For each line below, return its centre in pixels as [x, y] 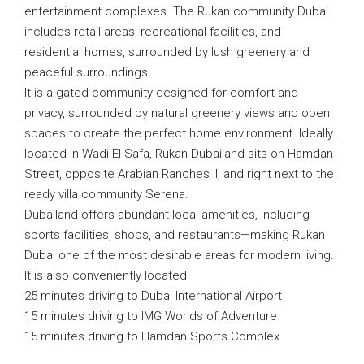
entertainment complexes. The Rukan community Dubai [176, 11]
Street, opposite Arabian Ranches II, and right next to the [179, 174]
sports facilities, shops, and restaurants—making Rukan [175, 235]
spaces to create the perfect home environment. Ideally [179, 133]
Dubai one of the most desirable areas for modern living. [179, 255]
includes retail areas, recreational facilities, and [153, 32]
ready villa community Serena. [106, 194]
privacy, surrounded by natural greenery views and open [177, 113]
